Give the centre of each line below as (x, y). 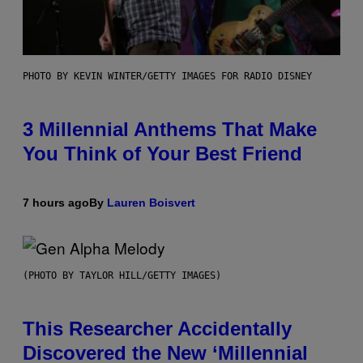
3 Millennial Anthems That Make (170, 130)
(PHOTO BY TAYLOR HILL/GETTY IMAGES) (122, 276)
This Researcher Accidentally (157, 329)
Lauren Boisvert (151, 203)
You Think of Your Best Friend (162, 154)
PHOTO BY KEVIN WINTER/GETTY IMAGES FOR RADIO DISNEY (167, 77)
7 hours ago (56, 203)
